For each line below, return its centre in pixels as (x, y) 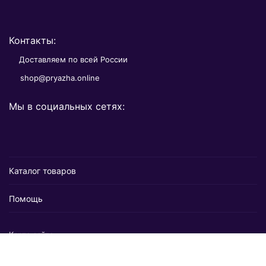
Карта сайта (31, 235)
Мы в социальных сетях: (67, 106)
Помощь (26, 199)
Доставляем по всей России (73, 59)
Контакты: (32, 40)
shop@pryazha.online (60, 78)
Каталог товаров (42, 171)
